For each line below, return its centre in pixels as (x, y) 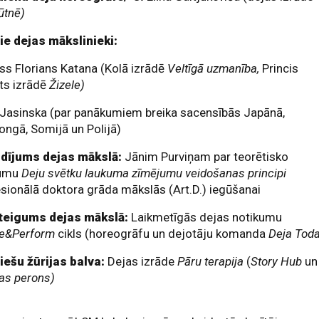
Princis (281, 68)
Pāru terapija (211, 261)
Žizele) (66, 85)
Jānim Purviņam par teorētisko (207, 157)
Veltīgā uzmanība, (215, 68)
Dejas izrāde (143, 261)
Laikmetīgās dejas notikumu (207, 217)
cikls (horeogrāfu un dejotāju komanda (162, 234)
